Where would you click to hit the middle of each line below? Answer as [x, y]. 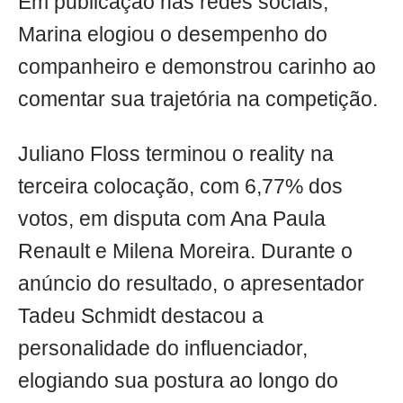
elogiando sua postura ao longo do [178, 381]
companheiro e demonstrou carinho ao [197, 67]
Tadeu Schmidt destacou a [141, 317]
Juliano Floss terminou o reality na [176, 155]
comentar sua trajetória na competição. [198, 100]
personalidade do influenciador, [163, 349]
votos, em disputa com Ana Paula [172, 219]
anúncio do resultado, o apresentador [191, 284]
